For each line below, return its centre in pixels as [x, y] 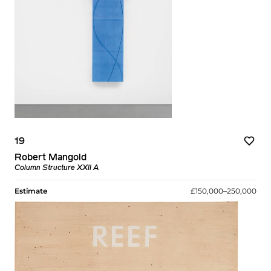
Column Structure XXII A [57, 168]
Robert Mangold [51, 158]
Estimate [31, 191]
